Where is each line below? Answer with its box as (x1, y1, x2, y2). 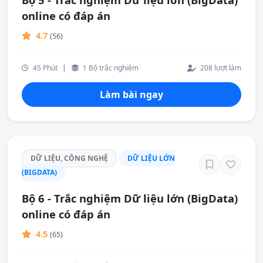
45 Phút (31, 63, 58, 72)
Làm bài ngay (100, 88, 163, 101)
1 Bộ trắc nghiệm (81, 63, 139, 72)
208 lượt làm (198, 63, 241, 72)
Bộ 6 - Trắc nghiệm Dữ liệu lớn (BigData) (22, 191, 238, 205)
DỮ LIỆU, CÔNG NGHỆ (31, 153, 108, 163)
